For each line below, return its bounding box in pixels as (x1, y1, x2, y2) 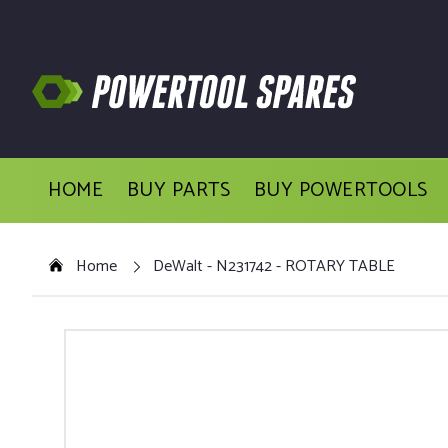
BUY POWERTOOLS (253, 174, 428, 208)
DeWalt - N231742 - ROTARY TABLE (153, 252, 395, 280)
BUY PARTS (126, 174, 231, 208)
